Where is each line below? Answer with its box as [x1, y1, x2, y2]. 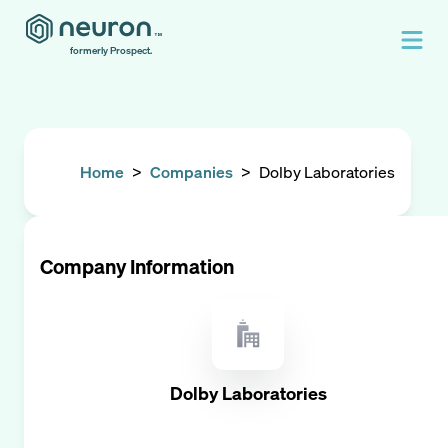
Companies [150, 161, 233, 183]
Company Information [40, 253, 234, 280]
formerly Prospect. [70, 44, 152, 57]
